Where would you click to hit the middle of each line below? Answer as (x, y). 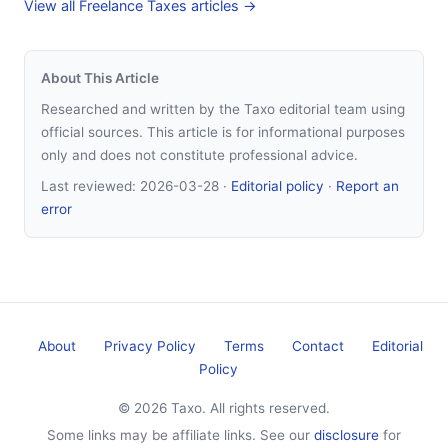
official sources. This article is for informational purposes (223, 131)
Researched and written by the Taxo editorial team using (223, 108)
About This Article (100, 77)
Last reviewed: (90, 185)
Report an (367, 185)
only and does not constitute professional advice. (199, 154)
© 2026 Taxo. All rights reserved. (224, 407)
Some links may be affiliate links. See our (180, 434)
